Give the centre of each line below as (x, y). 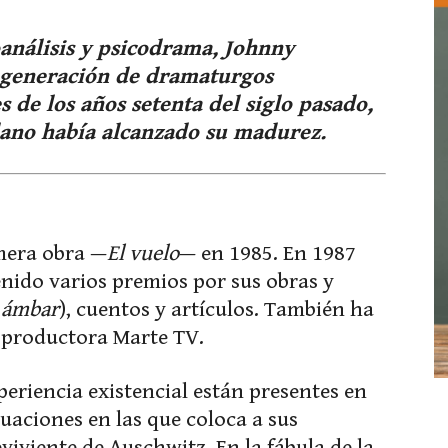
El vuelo (143, 253)
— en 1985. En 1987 (267, 253)
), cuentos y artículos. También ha (216, 309)
